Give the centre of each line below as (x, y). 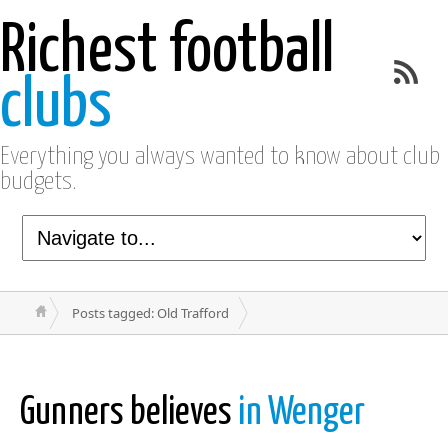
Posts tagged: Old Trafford (150, 313)
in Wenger (301, 413)
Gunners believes (129, 413)
